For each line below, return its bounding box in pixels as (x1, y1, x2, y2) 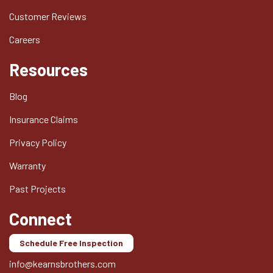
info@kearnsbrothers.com (9, 258, 116, 270)
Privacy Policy (9, 136, 66, 149)
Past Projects (9, 183, 66, 195)
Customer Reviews (9, 10, 87, 23)
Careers (9, 34, 40, 46)
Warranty (9, 160, 46, 172)
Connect (9, 208, 72, 230)
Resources (9, 59, 88, 80)
